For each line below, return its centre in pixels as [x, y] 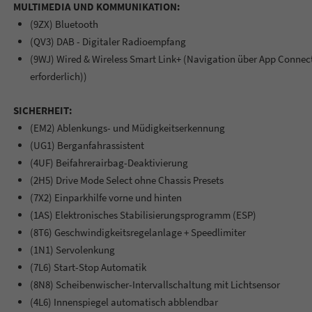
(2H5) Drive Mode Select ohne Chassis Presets [126, 180]
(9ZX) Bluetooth [64, 24]
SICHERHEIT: [42, 110]
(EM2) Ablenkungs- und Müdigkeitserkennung [127, 127]
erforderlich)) [58, 76]
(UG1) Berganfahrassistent [87, 145]
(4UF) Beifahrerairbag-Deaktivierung [109, 162]
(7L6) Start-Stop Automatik [88, 267]
